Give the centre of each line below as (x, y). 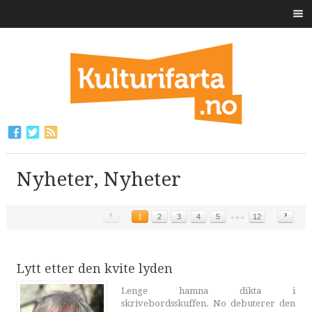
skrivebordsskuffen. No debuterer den (208, 303)
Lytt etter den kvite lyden (94, 268)
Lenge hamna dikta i (208, 291)
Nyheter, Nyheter (99, 179)
